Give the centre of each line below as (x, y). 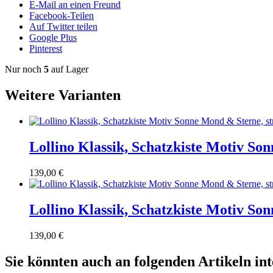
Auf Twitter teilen (63, 27)
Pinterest (46, 49)
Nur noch (24, 69)
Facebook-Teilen (62, 16)
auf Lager (69, 69)
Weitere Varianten (63, 95)
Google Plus (53, 38)
